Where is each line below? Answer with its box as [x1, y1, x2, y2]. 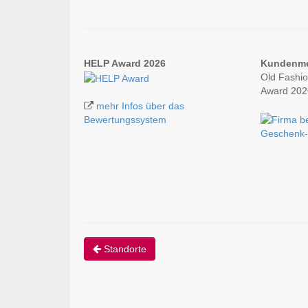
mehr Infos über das [96, 100, 184, 111]
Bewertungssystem [84, 113, 166, 125]
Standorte [101, 243, 146, 254]
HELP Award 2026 [84, 58, 166, 69]
